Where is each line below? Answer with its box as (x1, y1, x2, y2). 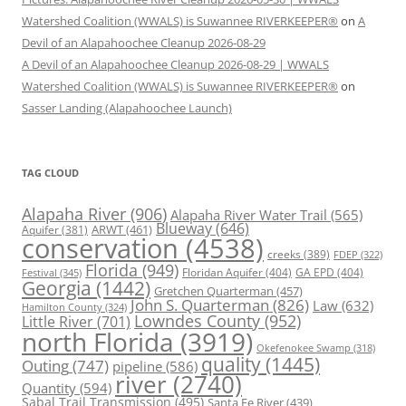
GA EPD (295, 265, 334, 281)
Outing (22, 355, 69, 377)
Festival (22, 266, 57, 280)
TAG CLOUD (22, 166, 79, 180)
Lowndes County (134, 309, 260, 333)
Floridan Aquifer (182, 265, 263, 281)
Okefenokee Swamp (256, 342, 351, 355)
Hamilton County (22, 300, 102, 314)
